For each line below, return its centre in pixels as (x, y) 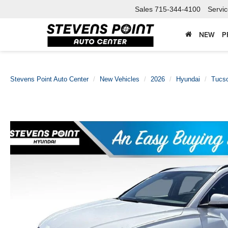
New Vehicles (120, 79)
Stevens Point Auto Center (49, 79)
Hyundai (188, 79)
